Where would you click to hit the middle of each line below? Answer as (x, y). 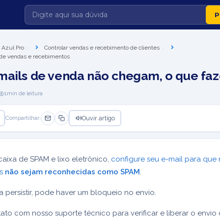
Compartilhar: (23, 118)
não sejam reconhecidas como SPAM (72, 172)
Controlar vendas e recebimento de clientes (102, 48)
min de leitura (25, 93)
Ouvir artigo (98, 118)
